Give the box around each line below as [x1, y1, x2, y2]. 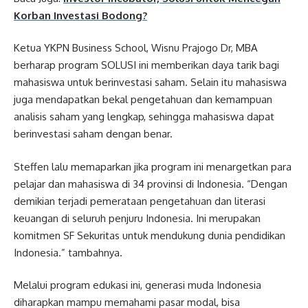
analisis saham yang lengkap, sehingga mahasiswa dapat [14, 110, 274, 123]
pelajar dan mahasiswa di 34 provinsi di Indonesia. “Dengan [14, 177, 287, 190]
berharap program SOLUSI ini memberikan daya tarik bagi [14, 58, 279, 71]
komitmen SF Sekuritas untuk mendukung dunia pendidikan [14, 228, 285, 242]
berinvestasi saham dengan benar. [14, 127, 173, 140]
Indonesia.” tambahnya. [14, 245, 122, 259]
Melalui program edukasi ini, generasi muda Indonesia [14, 278, 261, 291]
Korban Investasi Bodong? [14, 8, 147, 22]
